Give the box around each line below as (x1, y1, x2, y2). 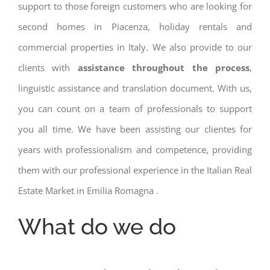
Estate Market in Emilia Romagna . (18, 184, 159, 196)
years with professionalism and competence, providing (18, 143, 252, 155)
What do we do (18, 213, 176, 240)
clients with (18, 61, 78, 74)
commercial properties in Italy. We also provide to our (18, 40, 252, 53)
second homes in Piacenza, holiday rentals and (18, 20, 252, 33)
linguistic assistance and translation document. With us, (18, 81, 252, 94)
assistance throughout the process (77, 61, 250, 74)
